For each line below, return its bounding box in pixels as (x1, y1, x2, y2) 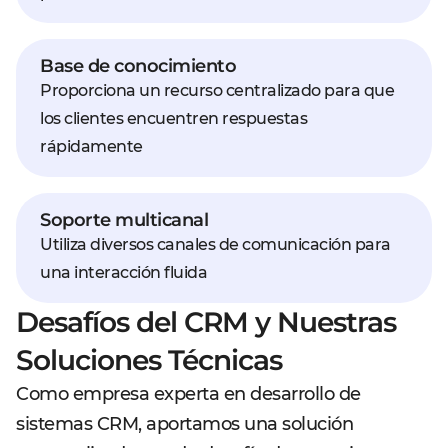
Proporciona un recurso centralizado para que (40, 81, 394, 100)
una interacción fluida (40, 263, 207, 282)
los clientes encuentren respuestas (40, 109, 307, 128)
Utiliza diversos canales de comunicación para (40, 235, 391, 254)
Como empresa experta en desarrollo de (16, 383, 361, 405)
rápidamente (40, 137, 143, 156)
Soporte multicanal (40, 209, 208, 231)
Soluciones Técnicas (16, 343, 282, 377)
